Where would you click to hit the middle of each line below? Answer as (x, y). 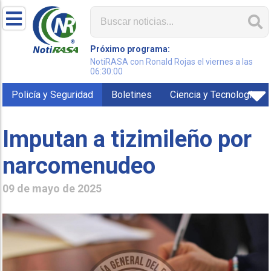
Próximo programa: (130, 49)
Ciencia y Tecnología (214, 95)
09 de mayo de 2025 (52, 188)
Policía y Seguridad (53, 95)
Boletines (132, 95)
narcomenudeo (79, 165)
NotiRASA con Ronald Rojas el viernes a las (172, 62)
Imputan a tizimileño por (127, 139)
